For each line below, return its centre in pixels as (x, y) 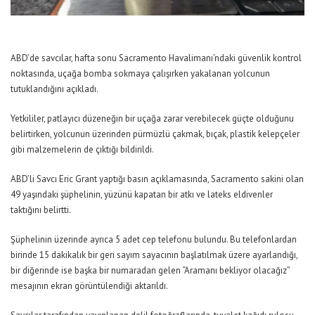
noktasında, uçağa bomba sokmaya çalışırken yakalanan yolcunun (140, 74)
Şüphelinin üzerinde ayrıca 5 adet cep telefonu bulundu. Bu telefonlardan (154, 240)
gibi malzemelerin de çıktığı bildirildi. (82, 150)
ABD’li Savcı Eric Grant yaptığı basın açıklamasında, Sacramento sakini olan (157, 179)
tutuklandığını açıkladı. (54, 89)
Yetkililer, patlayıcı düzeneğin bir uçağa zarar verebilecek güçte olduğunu (152, 119)
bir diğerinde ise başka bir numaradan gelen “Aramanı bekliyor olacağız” (150, 271)
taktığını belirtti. (41, 210)
